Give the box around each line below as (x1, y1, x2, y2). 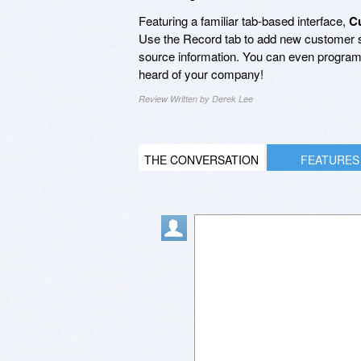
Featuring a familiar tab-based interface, (139, 11, 349, 29)
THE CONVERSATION (144, 151, 259, 168)
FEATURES (300, 151, 359, 168)
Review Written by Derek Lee (139, 92, 253, 105)
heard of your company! (139, 64, 263, 82)
